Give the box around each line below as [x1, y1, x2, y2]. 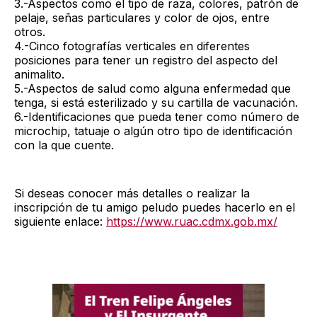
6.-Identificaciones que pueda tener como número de [14, 109, 299, 124]
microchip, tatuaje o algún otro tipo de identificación [14, 123, 292, 138]
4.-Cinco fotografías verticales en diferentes [14, 38, 250, 53]
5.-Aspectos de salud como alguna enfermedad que [14, 81, 291, 96]
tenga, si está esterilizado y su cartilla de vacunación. [14, 95, 298, 110]
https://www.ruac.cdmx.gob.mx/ [106, 214, 277, 229]
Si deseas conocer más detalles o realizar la [14, 185, 250, 200]
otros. [14, 24, 45, 39]
